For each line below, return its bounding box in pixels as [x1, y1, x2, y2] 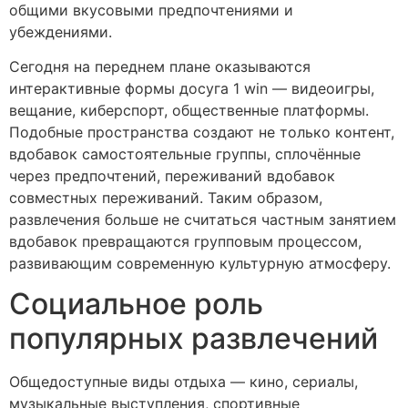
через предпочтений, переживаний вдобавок [9, 166, 335, 185]
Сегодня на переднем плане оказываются [9, 56, 311, 76]
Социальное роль [9, 286, 263, 322]
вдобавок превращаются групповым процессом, [9, 231, 362, 250]
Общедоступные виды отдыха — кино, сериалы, [9, 372, 358, 392]
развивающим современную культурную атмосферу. [9, 253, 391, 272]
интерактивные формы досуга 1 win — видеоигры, [9, 78, 374, 97]
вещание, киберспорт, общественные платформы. [9, 100, 369, 119]
